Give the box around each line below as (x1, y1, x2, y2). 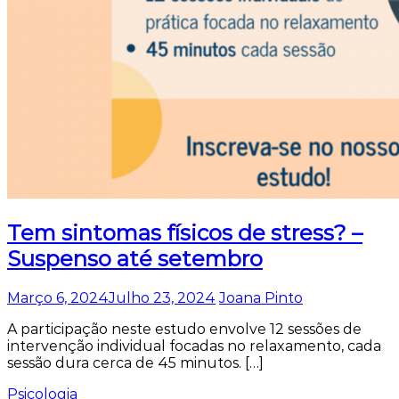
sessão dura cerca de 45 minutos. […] (7, 354, 264, 371)
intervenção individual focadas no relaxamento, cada (7, 337, 381, 354)
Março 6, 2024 (7, 289, 109, 306)
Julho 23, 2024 (109, 289, 216, 306)
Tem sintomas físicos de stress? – (7, 220, 362, 247)
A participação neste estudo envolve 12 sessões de (7, 320, 362, 338)
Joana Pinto (219, 289, 303, 306)
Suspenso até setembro (7, 246, 263, 273)
